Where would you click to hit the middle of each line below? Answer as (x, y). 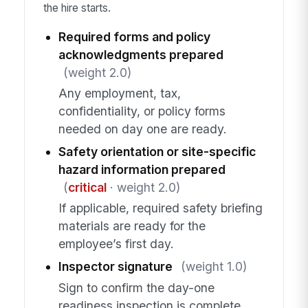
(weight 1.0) (213, 267)
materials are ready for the (132, 226)
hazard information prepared (142, 169)
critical (87, 187)
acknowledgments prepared (141, 54)
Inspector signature (115, 267)
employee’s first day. (116, 244)
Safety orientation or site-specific (157, 151)
